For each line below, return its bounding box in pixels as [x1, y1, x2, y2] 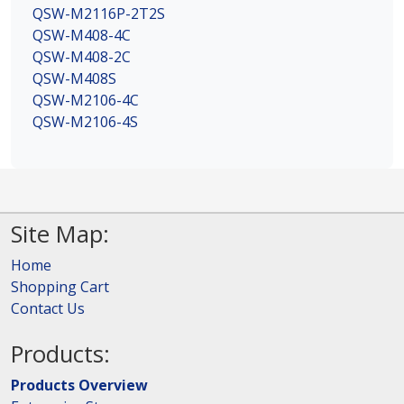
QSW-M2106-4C [32, 89, 139, 110]
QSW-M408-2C [32, 46, 131, 67]
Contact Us [11, 298, 85, 318]
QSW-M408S [32, 68, 116, 88]
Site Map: [11, 217, 109, 250]
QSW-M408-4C [32, 24, 131, 45]
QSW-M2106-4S [32, 111, 138, 132]
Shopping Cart [11, 276, 109, 297]
